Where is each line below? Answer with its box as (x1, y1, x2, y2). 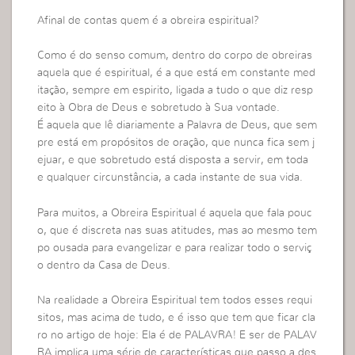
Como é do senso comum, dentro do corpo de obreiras (37, 50, 313, 62)
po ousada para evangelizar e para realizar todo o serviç (37, 242, 312, 254)
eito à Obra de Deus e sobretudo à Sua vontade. (37, 102, 281, 114)
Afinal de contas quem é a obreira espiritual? (37, 14, 260, 26)
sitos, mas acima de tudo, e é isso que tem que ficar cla (37, 312, 316, 324)
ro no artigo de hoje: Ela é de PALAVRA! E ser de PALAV (37, 330, 318, 342)
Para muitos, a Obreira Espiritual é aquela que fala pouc (37, 207, 313, 219)
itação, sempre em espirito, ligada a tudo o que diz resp (37, 85, 314, 97)
